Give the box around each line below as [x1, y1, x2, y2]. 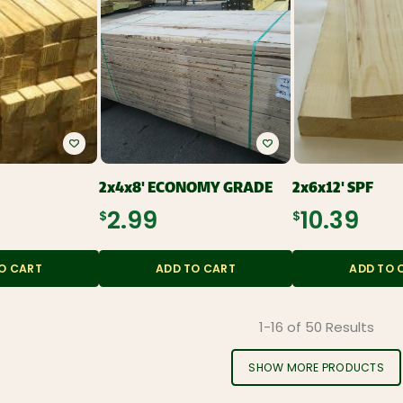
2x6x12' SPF [292, 177, 374, 197]
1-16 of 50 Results [258, 321, 374, 336]
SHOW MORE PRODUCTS [248, 363, 384, 375]
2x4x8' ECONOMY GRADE [99, 177, 273, 197]
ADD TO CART [156, 264, 236, 276]
